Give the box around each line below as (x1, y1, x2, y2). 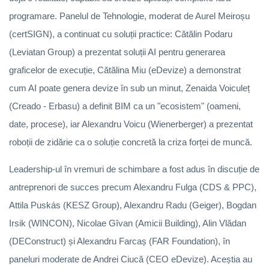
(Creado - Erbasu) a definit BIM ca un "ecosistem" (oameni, (9, 100, 241, 111)
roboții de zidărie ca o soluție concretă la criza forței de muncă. (9, 136, 252, 147)
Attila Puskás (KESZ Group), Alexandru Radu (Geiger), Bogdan (9, 199, 256, 210)
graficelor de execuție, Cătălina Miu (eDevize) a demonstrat (9, 64, 241, 75)
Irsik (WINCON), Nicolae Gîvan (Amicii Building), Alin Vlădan (9, 217, 246, 228)
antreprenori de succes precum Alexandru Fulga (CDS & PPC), (9, 181, 256, 192)
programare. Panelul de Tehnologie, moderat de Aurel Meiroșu (9, 10, 250, 21)
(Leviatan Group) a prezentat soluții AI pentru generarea (9, 46, 225, 57)
